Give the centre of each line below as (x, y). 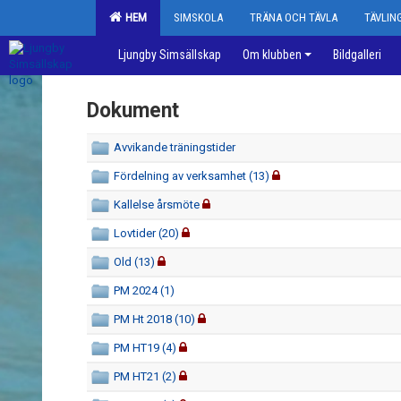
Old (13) (134, 262)
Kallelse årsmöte (157, 205)
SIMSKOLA (198, 17)
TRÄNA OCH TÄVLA (294, 17)
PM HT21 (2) (145, 376)
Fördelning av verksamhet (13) (192, 176)
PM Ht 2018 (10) (154, 319)
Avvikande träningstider (175, 147)
